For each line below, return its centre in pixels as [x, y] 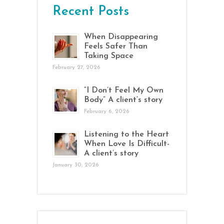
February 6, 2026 [107, 111]
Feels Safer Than [116, 46]
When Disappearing [121, 37]
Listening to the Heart [126, 134]
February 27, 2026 [76, 67]
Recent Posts [91, 11]
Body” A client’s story [123, 100]
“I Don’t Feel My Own [124, 90]
